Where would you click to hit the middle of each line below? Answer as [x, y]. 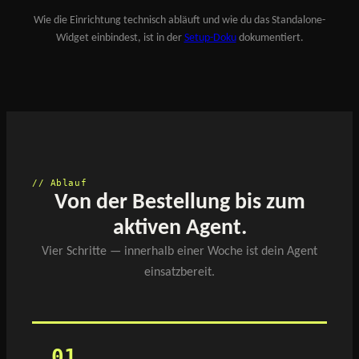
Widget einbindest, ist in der [120, 38]
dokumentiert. [270, 38]
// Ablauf [60, 182]
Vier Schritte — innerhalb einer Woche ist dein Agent [179, 251]
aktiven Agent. [179, 228]
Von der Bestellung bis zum [179, 202]
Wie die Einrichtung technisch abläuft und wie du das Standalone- [179, 20]
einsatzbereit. [179, 272]
